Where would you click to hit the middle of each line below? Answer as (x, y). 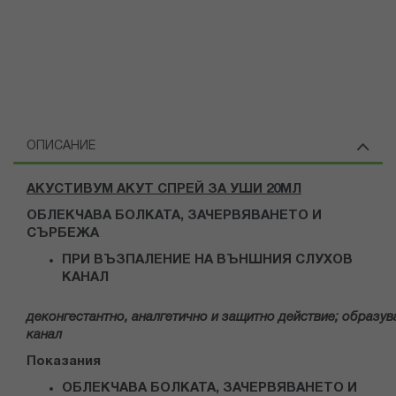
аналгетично (170, 318)
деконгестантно (76, 318)
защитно (248, 318)
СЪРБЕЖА (63, 234)
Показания (64, 362)
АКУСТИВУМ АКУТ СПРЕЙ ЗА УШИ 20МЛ (164, 190)
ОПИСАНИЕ (61, 147)
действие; (308, 318)
